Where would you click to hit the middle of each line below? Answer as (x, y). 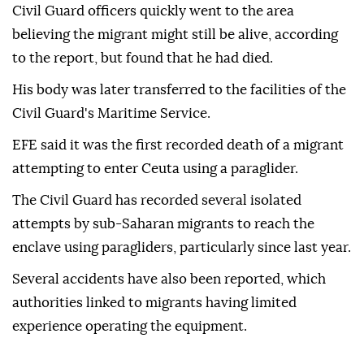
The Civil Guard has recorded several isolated (157, 201)
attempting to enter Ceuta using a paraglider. (155, 169)
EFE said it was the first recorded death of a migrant (178, 145)
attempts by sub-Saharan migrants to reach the (163, 224)
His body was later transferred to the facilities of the (179, 90)
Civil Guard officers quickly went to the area (153, 11)
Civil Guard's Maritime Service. (111, 114)
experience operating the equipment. (130, 327)
